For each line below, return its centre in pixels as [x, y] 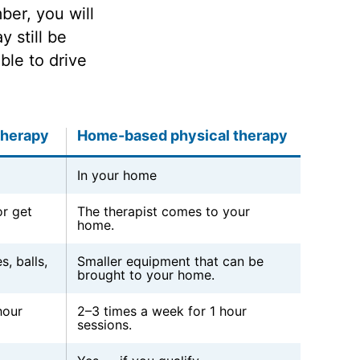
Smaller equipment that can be [170, 261]
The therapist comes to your [163, 211]
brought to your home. [145, 274]
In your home [117, 175]
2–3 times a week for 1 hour [162, 311]
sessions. [104, 324]
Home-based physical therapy [182, 135]
